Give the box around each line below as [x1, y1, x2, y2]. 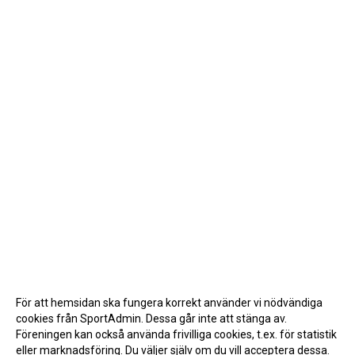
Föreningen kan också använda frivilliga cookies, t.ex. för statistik [16, 328, 337, 341]
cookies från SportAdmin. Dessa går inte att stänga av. [16, 312, 287, 325]
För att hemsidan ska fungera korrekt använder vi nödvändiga [16, 296, 323, 309]
